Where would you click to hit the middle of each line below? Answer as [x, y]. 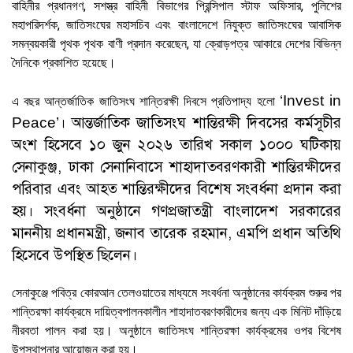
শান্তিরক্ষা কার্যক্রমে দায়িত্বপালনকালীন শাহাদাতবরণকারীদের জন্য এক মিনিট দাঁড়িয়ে [176, 311]
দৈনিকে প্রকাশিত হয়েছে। [64, 62]
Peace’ [35, 122]
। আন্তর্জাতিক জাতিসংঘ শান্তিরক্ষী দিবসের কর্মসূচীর [200, 122]
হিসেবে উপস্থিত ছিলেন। [74, 255]
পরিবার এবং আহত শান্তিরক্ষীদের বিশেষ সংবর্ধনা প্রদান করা [176, 188]
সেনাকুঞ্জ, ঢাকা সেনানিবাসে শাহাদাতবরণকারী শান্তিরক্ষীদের [176, 166]
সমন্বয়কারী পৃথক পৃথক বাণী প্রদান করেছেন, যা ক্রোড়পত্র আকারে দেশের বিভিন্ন [176, 43]
